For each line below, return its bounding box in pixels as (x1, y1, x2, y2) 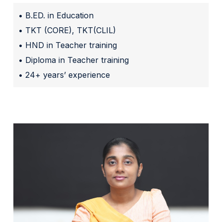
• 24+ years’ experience (18, 69, 111, 80)
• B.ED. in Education (18, 10, 94, 20)
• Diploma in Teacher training (18, 55, 129, 65)
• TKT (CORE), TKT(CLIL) (18, 25, 116, 35)
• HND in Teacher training (18, 40, 117, 50)
